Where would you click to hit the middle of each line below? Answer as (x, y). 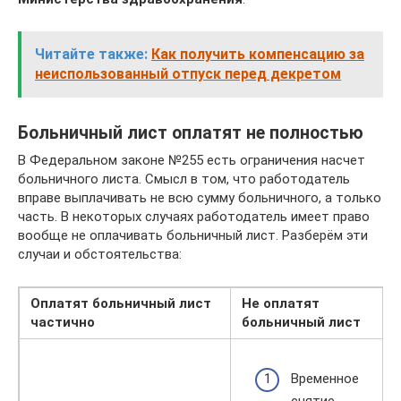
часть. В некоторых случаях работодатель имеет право (194, 216)
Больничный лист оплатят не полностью (191, 132)
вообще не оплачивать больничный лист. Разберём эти (193, 235)
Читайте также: (91, 54)
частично (63, 322)
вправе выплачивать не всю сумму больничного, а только (200, 197)
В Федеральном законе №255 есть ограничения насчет (192, 160)
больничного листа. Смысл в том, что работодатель (184, 179)
